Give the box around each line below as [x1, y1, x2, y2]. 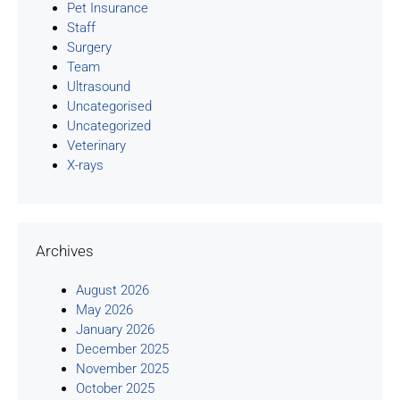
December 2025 [76, 340, 169, 357]
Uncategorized [67, 118, 151, 135]
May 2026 [76, 301, 133, 318]
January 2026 [76, 321, 154, 337]
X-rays [67, 157, 104, 174]
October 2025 [76, 379, 154, 396]
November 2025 [76, 360, 169, 377]
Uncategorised [67, 98, 152, 115]
